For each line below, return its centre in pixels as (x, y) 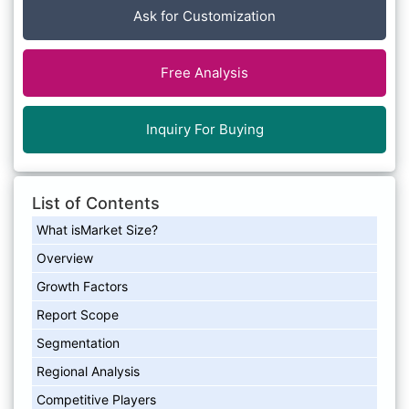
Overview (65, 257)
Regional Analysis (88, 371)
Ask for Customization (204, 16)
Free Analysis (204, 72)
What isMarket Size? (97, 229)
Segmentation (78, 342)
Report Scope (78, 314)
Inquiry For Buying (204, 129)
